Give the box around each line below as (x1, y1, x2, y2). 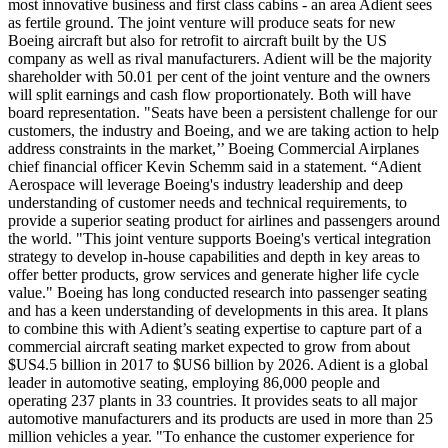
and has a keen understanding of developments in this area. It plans (8, 302, 428, 320)
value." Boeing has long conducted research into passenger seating (8, 284, 427, 302)
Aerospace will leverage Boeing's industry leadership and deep (8, 176, 403, 194)
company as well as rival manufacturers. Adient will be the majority (8, 50, 432, 68)
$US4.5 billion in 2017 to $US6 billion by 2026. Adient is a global (8, 356, 428, 374)
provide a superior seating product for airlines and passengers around (8, 212, 440, 230)
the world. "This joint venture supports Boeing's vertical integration (8, 230, 431, 248)
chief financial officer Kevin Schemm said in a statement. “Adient (8, 158, 421, 176)
